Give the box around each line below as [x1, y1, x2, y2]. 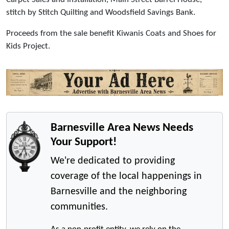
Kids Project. [6, 41, 50, 51]
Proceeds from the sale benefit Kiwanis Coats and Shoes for [6, 29, 216, 38]
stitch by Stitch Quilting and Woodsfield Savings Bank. [6, 8, 201, 17]
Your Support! [51, 135, 117, 148]
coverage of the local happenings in [51, 171, 202, 181]
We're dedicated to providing [51, 155, 175, 166]
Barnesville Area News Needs [51, 121, 194, 134]
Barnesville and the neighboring [51, 186, 187, 197]
